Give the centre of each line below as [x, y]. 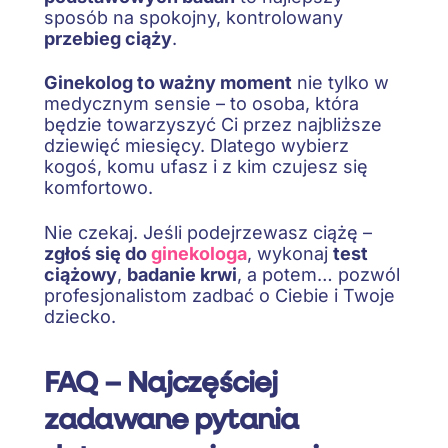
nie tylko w [340, 83]
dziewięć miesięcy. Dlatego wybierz [196, 146]
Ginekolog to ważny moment [168, 83]
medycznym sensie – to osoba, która [201, 104]
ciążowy [80, 274]
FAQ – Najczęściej [161, 380]
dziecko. [80, 316]
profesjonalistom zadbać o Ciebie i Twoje [219, 295]
